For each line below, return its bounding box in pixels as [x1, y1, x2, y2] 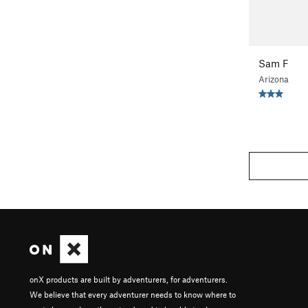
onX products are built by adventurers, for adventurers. [30, 274, 228, 285]
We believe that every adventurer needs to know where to [30, 289, 236, 300]
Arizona [258, 73, 289, 85]
